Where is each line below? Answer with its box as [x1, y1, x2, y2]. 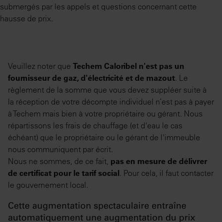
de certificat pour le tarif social [8, 168, 119, 178]
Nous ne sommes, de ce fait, [8, 156, 111, 166]
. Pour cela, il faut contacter [119, 168, 214, 178]
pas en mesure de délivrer [111, 156, 207, 166]
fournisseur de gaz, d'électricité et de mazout [8, 73, 175, 83]
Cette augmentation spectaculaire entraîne [8, 202, 186, 212]
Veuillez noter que [8, 61, 73, 71]
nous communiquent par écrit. [8, 144, 113, 155]
